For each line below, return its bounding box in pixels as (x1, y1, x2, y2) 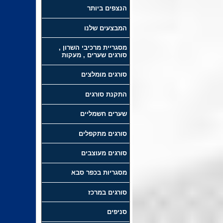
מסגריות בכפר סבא (71, 169, 127, 177)
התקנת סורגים (85, 90, 127, 98)
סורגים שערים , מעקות (61, 51, 127, 59)
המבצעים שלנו (84, 24, 127, 32)
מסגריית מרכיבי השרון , (58, 44, 127, 52)
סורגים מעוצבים (81, 149, 127, 157)
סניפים (107, 208, 127, 216)
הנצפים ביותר (87, 4, 127, 12)
